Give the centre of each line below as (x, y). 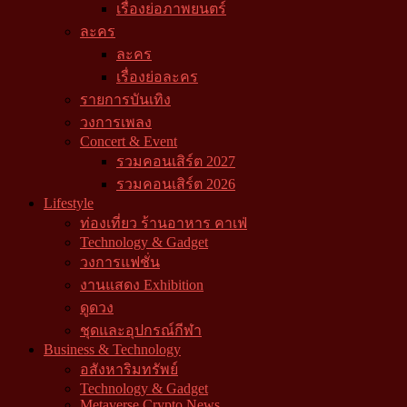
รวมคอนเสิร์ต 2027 (176, 161)
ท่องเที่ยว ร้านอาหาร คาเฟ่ (164, 223)
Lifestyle (69, 203)
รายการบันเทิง (125, 99)
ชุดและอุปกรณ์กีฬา (141, 330)
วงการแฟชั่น (120, 262)
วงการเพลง (116, 122)
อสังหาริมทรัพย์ (129, 369)
